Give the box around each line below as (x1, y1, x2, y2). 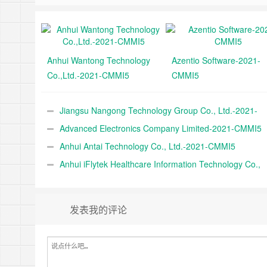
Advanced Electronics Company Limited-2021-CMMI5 (60, 122, 262, 134)
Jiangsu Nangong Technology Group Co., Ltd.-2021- (60, 104, 257, 116)
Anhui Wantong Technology (47, 54, 150, 66)
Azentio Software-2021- (172, 54, 260, 66)
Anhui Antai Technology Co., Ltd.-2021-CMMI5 (60, 140, 235, 152)
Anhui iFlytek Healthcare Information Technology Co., (60, 158, 260, 170)
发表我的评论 (70, 203, 127, 216)
